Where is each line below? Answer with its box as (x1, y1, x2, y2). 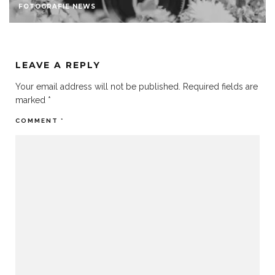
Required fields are (183, 81, 258, 91)
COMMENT (15, 117, 61, 124)
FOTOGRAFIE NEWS (18, 2, 96, 10)
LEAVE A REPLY (15, 59, 101, 71)
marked (15, 95, 48, 105)
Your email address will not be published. (15, 81, 180, 91)
